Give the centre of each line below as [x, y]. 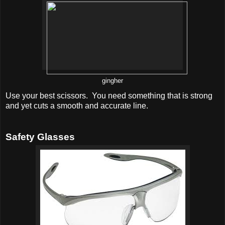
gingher [113, 81]
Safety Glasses [40, 137]
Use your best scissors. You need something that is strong [109, 95]
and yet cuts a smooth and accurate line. [77, 105]
